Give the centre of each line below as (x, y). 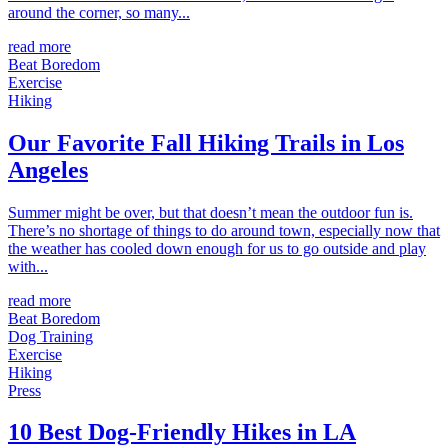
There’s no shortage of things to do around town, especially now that (224, 230)
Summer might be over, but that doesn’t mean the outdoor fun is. (210, 212)
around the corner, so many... (99, 12)
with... (28, 266)
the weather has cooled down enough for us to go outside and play (217, 248)
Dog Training (50, 336)
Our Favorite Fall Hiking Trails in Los (206, 142)
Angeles (48, 169)
